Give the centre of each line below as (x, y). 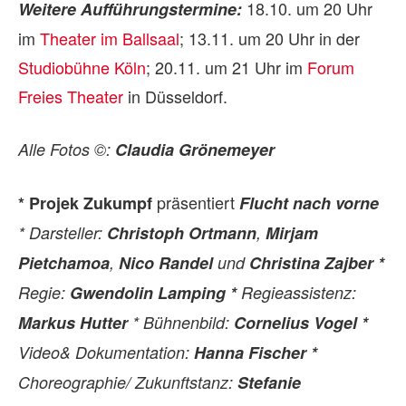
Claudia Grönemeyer (195, 149)
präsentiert (196, 202)
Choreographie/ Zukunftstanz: (128, 382)
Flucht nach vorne (309, 203)
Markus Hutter (73, 322)
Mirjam (292, 232)
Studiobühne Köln (82, 67)
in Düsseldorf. (175, 96)
